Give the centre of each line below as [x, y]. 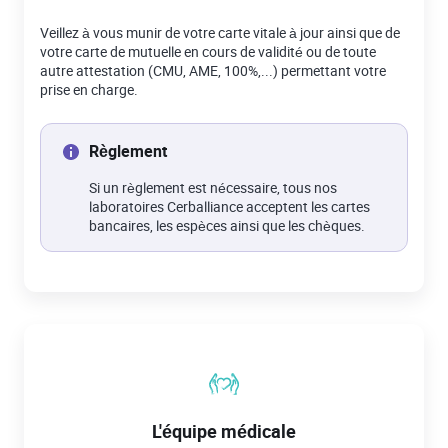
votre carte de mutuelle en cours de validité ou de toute [208, 51]
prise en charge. [89, 89]
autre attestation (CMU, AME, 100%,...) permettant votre [213, 70]
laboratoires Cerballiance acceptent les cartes [229, 206]
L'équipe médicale [224, 431]
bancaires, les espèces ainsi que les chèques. [227, 225]
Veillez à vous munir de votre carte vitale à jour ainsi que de [220, 32]
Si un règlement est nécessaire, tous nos [213, 187]
